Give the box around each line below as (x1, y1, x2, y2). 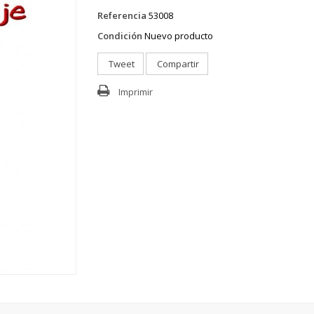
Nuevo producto (144, 29, 213, 42)
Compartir (155, 57, 199, 70)
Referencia (97, 8, 146, 22)
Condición (97, 29, 142, 42)
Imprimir (118, 85, 153, 98)
